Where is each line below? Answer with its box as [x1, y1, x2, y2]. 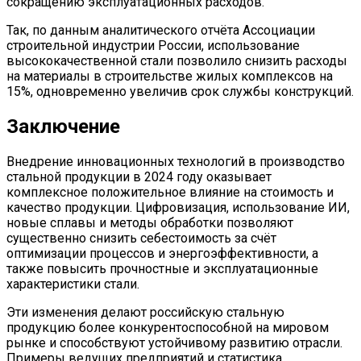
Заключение [6, 114, 120, 138]
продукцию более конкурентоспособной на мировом [6, 319, 329, 335]
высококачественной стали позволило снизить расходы [6, 52, 347, 68]
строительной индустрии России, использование [6, 37, 300, 53]
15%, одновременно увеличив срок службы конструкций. [6, 83, 354, 99]
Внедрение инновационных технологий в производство [6, 153, 345, 169]
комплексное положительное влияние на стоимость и [6, 184, 334, 200]
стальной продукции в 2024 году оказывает [6, 168, 272, 185]
